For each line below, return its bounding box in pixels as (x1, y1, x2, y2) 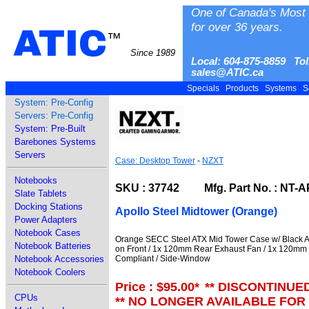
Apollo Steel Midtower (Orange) (115, 205, 277, 217)
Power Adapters (14, 215, 77, 225)
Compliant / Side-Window (115, 253, 210, 263)
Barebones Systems (14, 137, 96, 147)
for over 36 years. (191, 20, 283, 34)
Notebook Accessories (14, 254, 104, 264)
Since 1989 (130, 48, 175, 58)
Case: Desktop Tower (115, 156, 195, 166)
